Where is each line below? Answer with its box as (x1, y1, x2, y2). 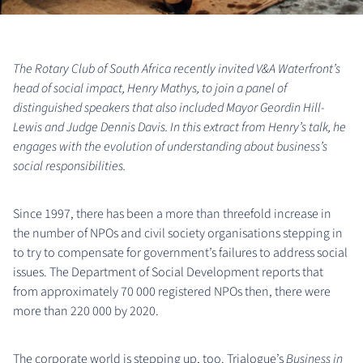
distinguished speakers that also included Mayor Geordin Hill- (13, 98, 325, 117)
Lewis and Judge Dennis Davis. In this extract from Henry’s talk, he (13, 117, 346, 136)
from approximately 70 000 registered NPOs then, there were (13, 282, 331, 301)
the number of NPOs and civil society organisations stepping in (13, 224, 343, 242)
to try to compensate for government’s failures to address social (13, 243, 348, 262)
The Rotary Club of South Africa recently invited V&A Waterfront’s (13, 59, 340, 78)
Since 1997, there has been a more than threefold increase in (13, 204, 331, 223)
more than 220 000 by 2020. (13, 301, 159, 320)
